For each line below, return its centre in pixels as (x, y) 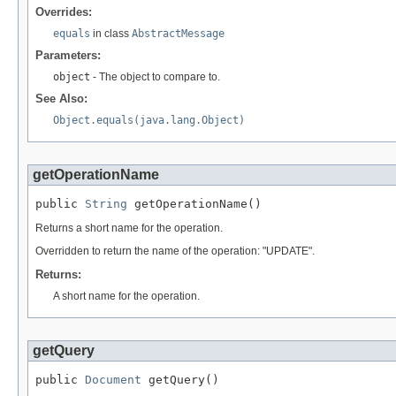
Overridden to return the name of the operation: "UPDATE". (175, 251)
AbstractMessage (178, 33)
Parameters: (68, 55)
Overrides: (64, 11)
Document (113, 380)
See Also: (61, 98)
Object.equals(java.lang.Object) (149, 120)
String (106, 203)
